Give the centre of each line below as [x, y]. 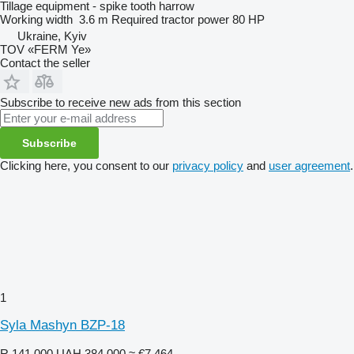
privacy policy [208, 165]
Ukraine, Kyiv [52, 36]
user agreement [309, 165]
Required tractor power [170, 19]
